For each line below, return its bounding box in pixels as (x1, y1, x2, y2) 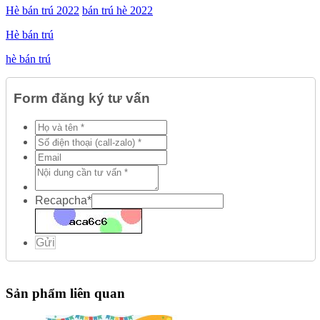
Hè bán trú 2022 (6, 4, 79, 16)
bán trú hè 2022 (82, 4, 153, 16)
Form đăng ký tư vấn (14, 91, 150, 106)
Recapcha (35, 194, 87, 207)
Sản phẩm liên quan (6, 285, 125, 301)
